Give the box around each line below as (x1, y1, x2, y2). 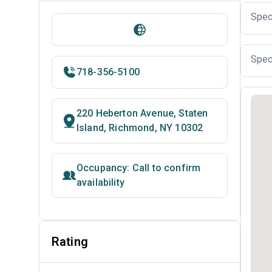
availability (76, 177, 124, 188)
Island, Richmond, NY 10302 (76, 122, 203, 134)
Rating (52, 234, 88, 249)
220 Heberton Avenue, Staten (76, 107, 208, 119)
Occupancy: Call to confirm (76, 162, 201, 174)
